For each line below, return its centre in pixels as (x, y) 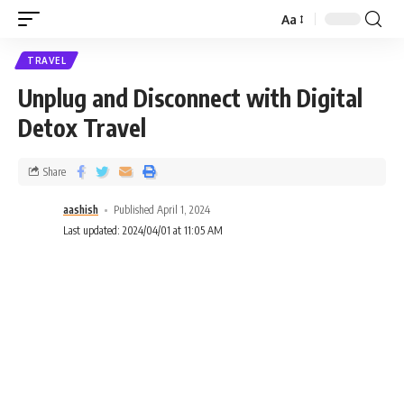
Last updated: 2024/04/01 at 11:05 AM (143, 230)
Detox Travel (85, 128)
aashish (81, 210)
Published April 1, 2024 (162, 210)
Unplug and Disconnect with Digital (190, 98)
